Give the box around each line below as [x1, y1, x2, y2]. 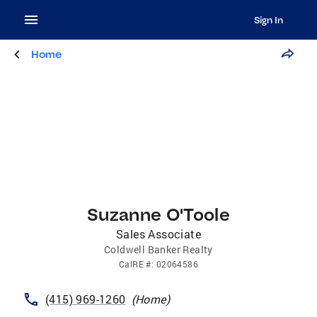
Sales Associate [116, 226, 201, 241]
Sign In [253, 14, 283, 25]
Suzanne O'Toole [87, 203, 230, 225]
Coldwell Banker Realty [104, 243, 213, 256]
